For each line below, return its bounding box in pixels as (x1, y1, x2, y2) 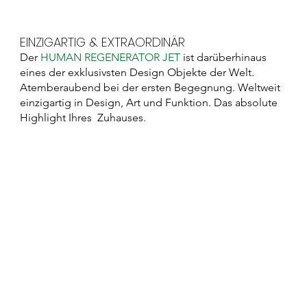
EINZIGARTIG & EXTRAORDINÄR (20, 33, 186, 51)
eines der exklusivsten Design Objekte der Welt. (20, 66, 258, 79)
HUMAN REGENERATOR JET (40, 51, 181, 64)
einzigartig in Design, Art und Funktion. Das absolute (20, 96, 278, 110)
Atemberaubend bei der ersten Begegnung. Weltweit (20, 81, 281, 95)
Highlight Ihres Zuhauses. (20, 111, 155, 125)
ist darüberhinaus (180, 51, 267, 64)
